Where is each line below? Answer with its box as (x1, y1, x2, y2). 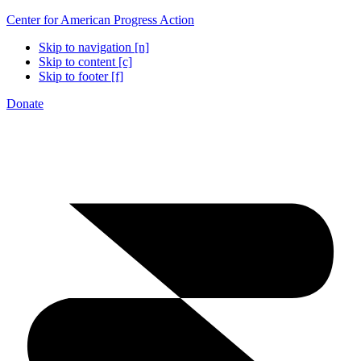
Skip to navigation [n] (39, 40, 149, 54)
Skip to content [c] (39, 55, 132, 68)
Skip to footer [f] (39, 69, 123, 83)
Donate (6, 97, 44, 110)
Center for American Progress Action (6, 13, 194, 27)
